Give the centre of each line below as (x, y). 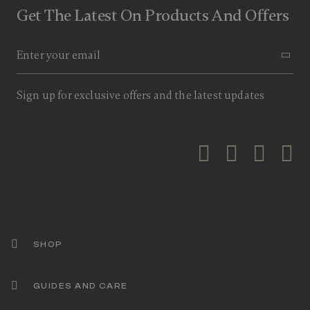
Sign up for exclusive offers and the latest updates (141, 95)
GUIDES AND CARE (81, 286)
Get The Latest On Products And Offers (153, 16)
